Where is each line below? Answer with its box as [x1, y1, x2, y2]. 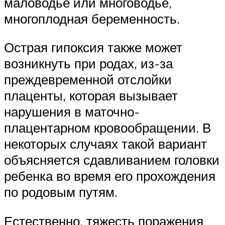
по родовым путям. [4, 184, 118, 200]
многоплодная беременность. [4, 10, 180, 27]
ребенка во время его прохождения [4, 168, 215, 184]
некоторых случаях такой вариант [4, 136, 207, 152]
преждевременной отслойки [4, 71, 172, 88]
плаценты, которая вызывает [4, 87, 178, 104]
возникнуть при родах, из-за [4, 55, 173, 72]
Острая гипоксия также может [4, 39, 182, 56]
